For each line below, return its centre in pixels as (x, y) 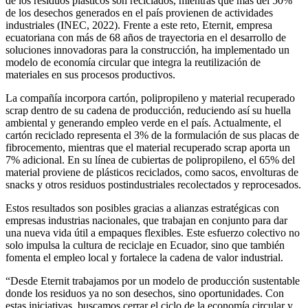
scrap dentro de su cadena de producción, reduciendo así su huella (148, 110)
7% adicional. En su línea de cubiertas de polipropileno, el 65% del (150, 159)
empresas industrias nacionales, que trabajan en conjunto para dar (146, 220)
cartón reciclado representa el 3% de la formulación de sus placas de (152, 135)
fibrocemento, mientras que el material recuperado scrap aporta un (148, 147)
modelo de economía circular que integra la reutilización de (133, 62)
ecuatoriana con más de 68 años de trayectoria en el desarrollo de (146, 37)
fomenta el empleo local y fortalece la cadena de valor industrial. (144, 257)
